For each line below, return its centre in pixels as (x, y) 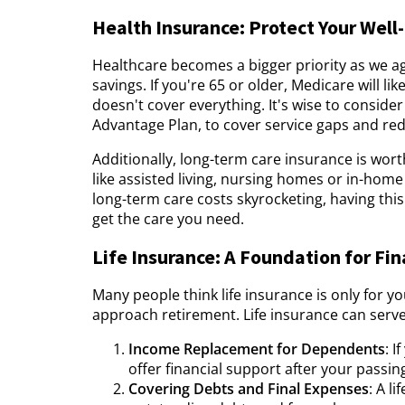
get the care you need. (168, 219)
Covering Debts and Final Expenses (249, 389)
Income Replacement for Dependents (257, 349)
